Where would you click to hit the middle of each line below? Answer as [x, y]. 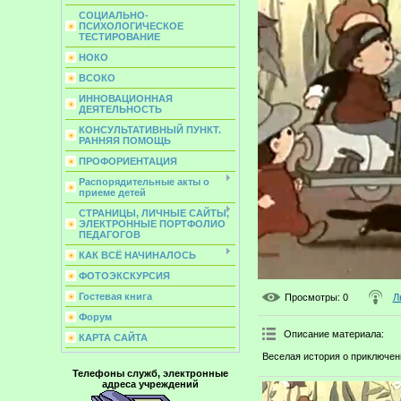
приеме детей [112, 192]
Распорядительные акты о [144, 182]
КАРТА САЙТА [113, 337]
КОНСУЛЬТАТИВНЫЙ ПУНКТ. [149, 130]
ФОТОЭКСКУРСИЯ [124, 276]
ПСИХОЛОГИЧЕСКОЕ [131, 26]
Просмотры [311, 298]
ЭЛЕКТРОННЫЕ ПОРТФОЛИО [152, 224]
